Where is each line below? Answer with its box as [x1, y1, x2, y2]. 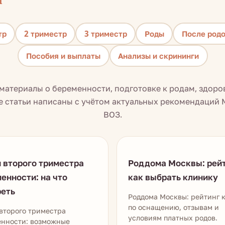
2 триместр [24, 28, 67, 39]
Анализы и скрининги [118, 50, 199, 61]
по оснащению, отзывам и [128, 202, 219, 212]
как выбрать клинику [128, 171, 218, 183]
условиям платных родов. [128, 213, 217, 222]
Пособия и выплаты [26, 50, 100, 61]
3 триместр [84, 28, 127, 39]
